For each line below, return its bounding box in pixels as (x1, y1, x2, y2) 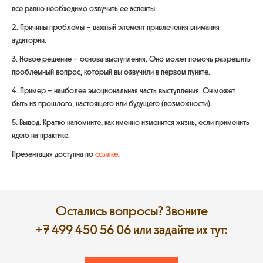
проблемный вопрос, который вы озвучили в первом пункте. (12, 67, 210, 77)
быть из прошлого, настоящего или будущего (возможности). (12, 99, 212, 109)
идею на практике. (12, 130, 70, 140)
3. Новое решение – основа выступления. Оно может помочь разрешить (12, 54, 251, 64)
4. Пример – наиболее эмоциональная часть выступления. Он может (12, 86, 235, 96)
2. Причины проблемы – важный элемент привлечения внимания (12, 22, 220, 32)
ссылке (95, 149, 118, 159)
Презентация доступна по (12, 149, 95, 159)
